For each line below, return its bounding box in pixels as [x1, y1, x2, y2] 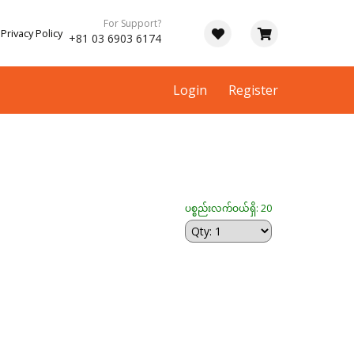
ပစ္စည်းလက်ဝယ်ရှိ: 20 [185, 201, 272, 216]
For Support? [104, 17, 161, 30]
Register [228, 81, 278, 99]
